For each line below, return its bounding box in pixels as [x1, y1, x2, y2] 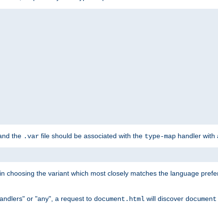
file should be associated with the [39, 131, 145, 140]
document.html [94, 195, 145, 203]
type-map [145, 132, 176, 140]
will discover [145, 194, 185, 202]
